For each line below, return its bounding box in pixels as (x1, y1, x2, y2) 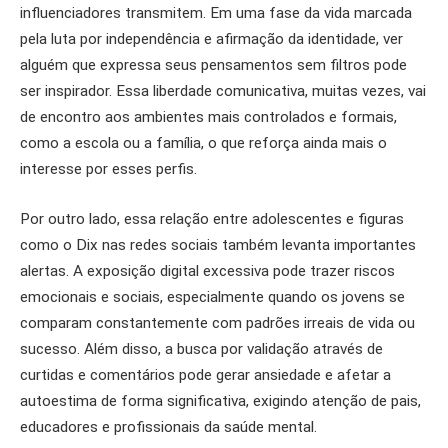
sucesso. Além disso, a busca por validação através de (20, 339, 383, 358)
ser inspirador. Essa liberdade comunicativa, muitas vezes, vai (20, 82, 426, 101)
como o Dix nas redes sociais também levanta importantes (20, 235, 416, 254)
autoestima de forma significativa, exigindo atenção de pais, (20, 391, 421, 410)
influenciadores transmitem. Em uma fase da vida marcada (20, 4, 412, 23)
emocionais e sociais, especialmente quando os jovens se (20, 287, 405, 306)
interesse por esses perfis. (20, 160, 197, 179)
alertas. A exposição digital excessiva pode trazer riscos (20, 261, 395, 280)
